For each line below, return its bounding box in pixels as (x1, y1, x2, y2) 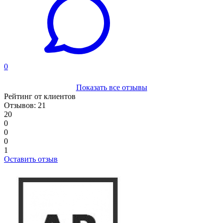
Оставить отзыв (4, 154, 58, 163)
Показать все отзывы (76, 83, 147, 92)
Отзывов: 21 (4, 101, 46, 110)
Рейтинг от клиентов (4, 92, 76, 101)
